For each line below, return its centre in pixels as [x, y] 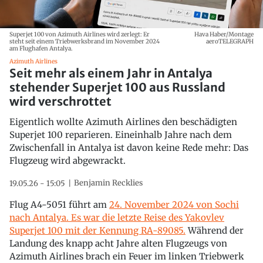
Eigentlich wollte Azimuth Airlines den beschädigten [123, 122]
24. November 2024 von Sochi [174, 204]
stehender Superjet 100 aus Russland [117, 87]
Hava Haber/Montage [224, 34]
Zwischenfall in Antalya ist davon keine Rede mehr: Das [129, 147]
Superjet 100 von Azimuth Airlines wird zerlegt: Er [80, 34]
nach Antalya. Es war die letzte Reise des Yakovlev [117, 217]
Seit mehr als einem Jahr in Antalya [111, 73]
